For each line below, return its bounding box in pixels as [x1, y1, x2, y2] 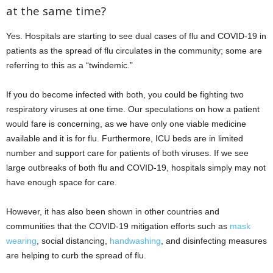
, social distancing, [37, 236, 110, 246]
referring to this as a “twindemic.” [6, 60, 133, 71]
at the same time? [6, 3, 106, 19]
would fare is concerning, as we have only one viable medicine [6, 119, 246, 129]
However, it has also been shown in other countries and [6, 207, 219, 217]
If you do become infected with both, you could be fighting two [6, 90, 244, 100]
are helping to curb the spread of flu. [6, 250, 146, 261]
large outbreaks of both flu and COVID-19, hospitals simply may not [6, 163, 266, 173]
